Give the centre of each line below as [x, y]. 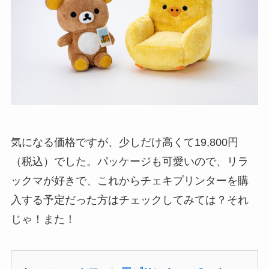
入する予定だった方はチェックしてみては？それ [129, 200]
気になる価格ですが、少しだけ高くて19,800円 [124, 143]
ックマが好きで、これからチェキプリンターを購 [129, 181]
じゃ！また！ [43, 219]
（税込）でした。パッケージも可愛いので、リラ [129, 162]
